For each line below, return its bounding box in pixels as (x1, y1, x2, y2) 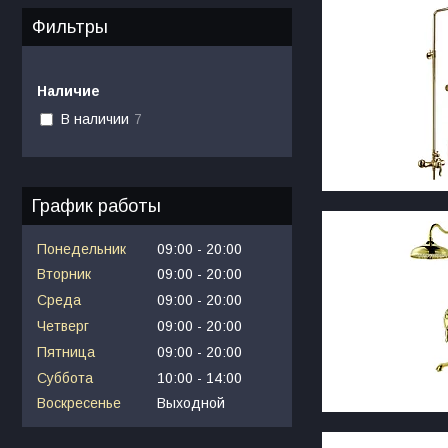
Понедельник (37, 240, 126, 257)
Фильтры (32, 16, 108, 37)
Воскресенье (37, 395, 121, 412)
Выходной (157, 395, 225, 412)
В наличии (60, 111, 129, 128)
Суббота (37, 369, 93, 386)
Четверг (37, 317, 89, 334)
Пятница (37, 343, 95, 360)
